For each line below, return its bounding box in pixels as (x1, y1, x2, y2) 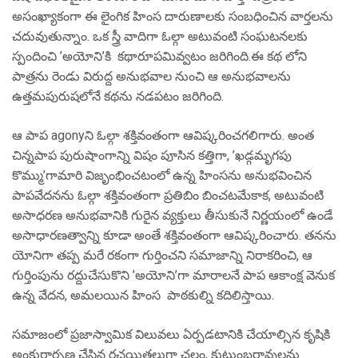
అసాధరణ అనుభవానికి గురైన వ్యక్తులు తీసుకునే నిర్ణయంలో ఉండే (12, 208, 333, 223)
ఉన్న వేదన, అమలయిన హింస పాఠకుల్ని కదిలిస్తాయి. (12, 288, 274, 303)
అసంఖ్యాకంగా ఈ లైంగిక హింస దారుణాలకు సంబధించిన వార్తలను (12, 9, 333, 24)
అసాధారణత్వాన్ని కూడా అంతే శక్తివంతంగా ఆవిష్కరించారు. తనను (12, 228, 336, 243)
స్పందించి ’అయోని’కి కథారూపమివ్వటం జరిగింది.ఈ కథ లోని (12, 49, 307, 64)
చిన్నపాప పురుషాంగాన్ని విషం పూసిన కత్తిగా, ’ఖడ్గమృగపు (12, 148, 292, 163)
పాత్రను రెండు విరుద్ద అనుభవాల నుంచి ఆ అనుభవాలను (12, 69, 291, 84)
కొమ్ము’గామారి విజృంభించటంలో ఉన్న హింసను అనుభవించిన (12, 168, 312, 183)
